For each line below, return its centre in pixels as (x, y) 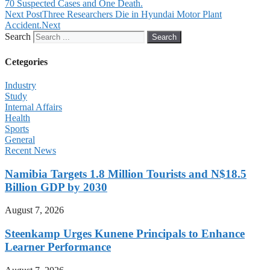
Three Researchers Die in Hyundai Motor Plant (132, 14)
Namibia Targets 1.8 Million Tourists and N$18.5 (126, 174)
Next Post (24, 14)
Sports (17, 128)
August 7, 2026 (34, 210)
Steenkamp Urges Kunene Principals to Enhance (125, 234)
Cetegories (26, 61)
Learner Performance (58, 247)
